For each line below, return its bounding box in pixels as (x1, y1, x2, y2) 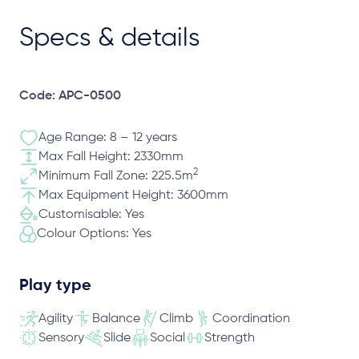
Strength (204, 332, 255, 345)
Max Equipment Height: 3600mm (38, 189, 228, 202)
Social (150, 332, 185, 345)
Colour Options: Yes (37, 228, 151, 240)
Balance (92, 313, 140, 325)
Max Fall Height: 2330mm (38, 151, 184, 163)
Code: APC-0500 (19, 90, 121, 103)
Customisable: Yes (38, 208, 144, 221)
